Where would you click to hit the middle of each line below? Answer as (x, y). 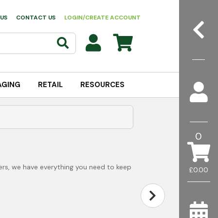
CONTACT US (36, 18)
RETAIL (50, 85)
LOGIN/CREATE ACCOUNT (102, 18)
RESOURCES (102, 85)
